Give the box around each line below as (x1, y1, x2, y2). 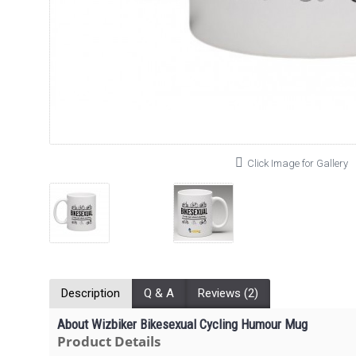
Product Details (57, 332, 161, 350)
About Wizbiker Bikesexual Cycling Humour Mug (57, 316, 308, 332)
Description (61, 286, 120, 300)
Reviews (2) (198, 286, 258, 300)
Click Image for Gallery (247, 157, 348, 169)
